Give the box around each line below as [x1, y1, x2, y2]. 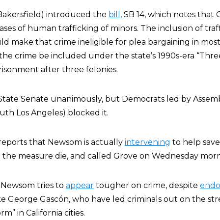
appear [66, 181, 94, 190]
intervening [125, 137, 170, 147]
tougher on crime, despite [94, 181, 200, 190]
